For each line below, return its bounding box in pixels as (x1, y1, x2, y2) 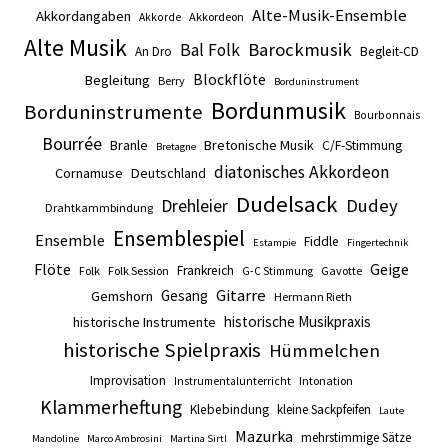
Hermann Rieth (274, 288, 352, 304)
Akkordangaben (36, 6, 131, 25)
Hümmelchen (269, 338, 380, 362)
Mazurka (235, 425, 293, 446)
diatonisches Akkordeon (213, 160, 389, 183)
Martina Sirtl (170, 431, 227, 445)
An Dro (135, 42, 172, 60)
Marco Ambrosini (87, 431, 162, 445)
